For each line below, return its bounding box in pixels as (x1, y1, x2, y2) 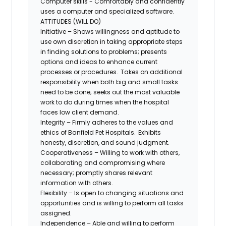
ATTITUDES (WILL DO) (40, 17, 101, 26)
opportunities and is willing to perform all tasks (40, 198, 184, 207)
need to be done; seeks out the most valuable (40, 87, 180, 96)
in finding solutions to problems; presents (40, 47, 167, 56)
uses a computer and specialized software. (40, 7, 175, 16)
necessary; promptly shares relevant (40, 168, 153, 177)
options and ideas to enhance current (40, 57, 158, 66)
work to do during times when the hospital (40, 97, 169, 106)
